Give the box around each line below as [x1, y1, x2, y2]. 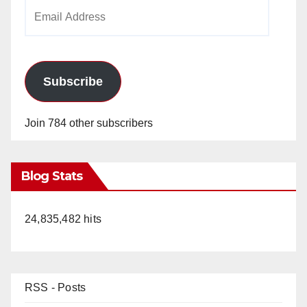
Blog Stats [21, 168, 82, 184]
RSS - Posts [25, 281, 86, 293]
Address [24, 21, 64, 34]
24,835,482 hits [25, 212, 101, 225]
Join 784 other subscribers [25, 116, 153, 129]
